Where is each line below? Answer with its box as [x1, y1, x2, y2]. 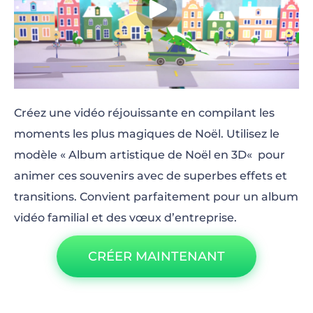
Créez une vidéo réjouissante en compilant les [14, 106, 275, 119]
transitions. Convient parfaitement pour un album [14, 190, 298, 203]
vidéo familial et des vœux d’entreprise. [14, 211, 237, 224]
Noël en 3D [182, 148, 247, 161]
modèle [14, 148, 60, 161]
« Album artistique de [60, 148, 182, 161]
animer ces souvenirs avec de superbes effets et [14, 169, 287, 182]
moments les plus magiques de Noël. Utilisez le [14, 127, 279, 140]
